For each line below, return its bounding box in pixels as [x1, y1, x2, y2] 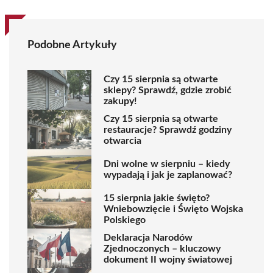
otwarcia [104, 135, 141, 146]
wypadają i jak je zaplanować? [104, 169, 232, 180]
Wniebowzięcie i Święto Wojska [104, 204, 243, 214]
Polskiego [104, 214, 146, 225]
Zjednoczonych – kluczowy [104, 243, 221, 253]
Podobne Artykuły [27, 40, 117, 51]
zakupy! [104, 96, 137, 106]
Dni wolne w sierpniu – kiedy [104, 158, 230, 169]
